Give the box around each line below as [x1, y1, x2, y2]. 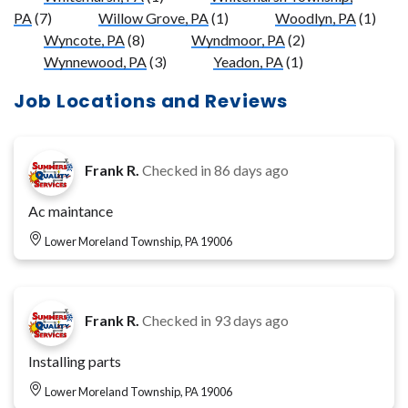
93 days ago [214, 311, 289, 329]
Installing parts [28, 352, 121, 370]
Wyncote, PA [44, 31, 125, 49]
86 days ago [214, 160, 289, 178]
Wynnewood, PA [44, 53, 147, 71]
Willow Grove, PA [98, 9, 209, 27]
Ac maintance [28, 201, 113, 219]
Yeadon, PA [213, 53, 283, 71]
